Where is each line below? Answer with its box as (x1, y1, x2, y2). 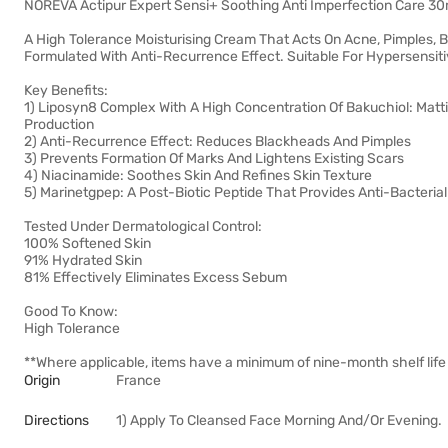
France (116, 372, 161, 389)
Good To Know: (24, 303, 118, 320)
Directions (24, 412, 89, 429)
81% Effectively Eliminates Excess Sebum (24, 269, 287, 286)
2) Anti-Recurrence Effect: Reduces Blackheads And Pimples (24, 133, 411, 150)
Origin (24, 372, 60, 389)
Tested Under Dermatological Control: (24, 218, 262, 235)
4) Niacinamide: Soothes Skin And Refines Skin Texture (24, 167, 372, 184)
